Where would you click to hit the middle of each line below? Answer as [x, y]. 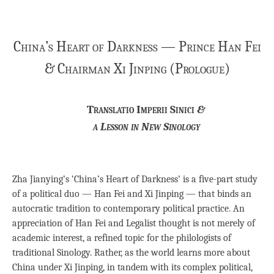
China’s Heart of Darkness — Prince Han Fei [137, 46]
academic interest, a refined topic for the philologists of [122, 238]
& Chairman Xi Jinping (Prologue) [137, 68]
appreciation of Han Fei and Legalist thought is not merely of [134, 224]
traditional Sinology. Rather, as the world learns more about [131, 253]
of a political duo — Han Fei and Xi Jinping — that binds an [132, 194]
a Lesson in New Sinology [146, 126]
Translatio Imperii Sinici [141, 109]
